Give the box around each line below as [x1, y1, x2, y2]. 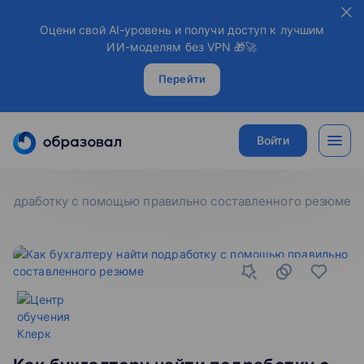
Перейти [158, 72, 206, 85]
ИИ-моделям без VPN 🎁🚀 [106, 40, 258, 54]
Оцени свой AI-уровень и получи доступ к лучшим [39, 23, 325, 37]
